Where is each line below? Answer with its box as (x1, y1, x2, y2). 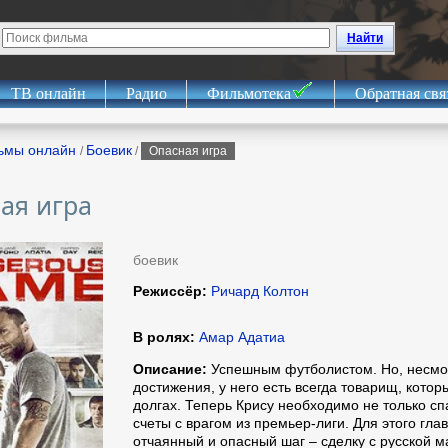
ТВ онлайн (10, 85, 86, 102)
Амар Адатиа (195, 329, 285, 345)
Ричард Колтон (207, 283, 309, 299)
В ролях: (133, 329, 195, 345)
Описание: (133, 361, 207, 377)
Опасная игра (149, 144, 227, 158)
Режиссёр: (133, 283, 207, 299)
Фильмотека (206, 85, 291, 102)
